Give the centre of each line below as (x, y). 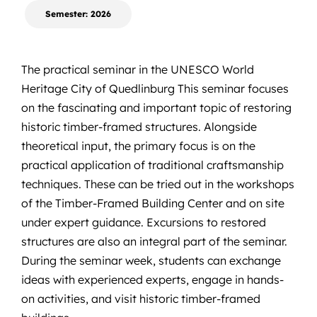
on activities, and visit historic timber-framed (140, 298)
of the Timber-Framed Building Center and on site (152, 203)
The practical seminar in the (96, 69)
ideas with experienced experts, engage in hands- (152, 279)
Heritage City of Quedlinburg (98, 88)
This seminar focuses (231, 88)
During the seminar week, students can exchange (151, 260)
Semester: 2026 (78, 13)
